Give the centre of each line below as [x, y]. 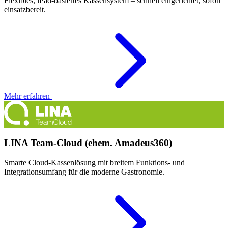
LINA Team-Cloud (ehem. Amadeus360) [88, 143]
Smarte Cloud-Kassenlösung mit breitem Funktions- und [94, 163]
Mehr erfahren [28, 96]
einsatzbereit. [25, 9]
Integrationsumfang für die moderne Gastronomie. [84, 172]
